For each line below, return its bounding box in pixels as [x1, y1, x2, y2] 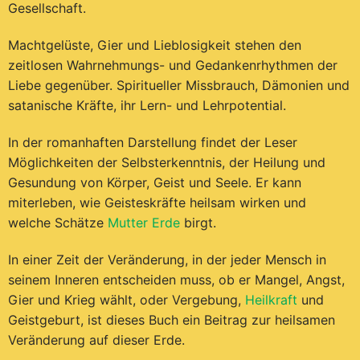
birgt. [179, 214, 216, 231]
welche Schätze [7, 214, 108, 231]
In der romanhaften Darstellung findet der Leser [7, 133, 297, 150]
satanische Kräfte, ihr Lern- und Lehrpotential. [7, 96, 286, 113]
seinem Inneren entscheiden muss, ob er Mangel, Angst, [7, 271, 345, 288]
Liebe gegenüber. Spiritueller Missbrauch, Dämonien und [7, 76, 350, 93]
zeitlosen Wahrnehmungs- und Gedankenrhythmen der [7, 56, 337, 73]
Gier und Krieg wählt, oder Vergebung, [7, 291, 245, 308]
